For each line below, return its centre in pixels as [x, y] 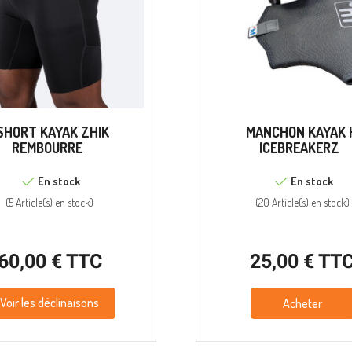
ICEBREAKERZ [300, 148]
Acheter [302, 304]
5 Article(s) [31, 203]
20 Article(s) [283, 203]
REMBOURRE [47, 148]
